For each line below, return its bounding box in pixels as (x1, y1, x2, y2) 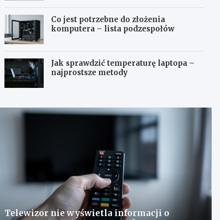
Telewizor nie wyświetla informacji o (4, 207, 170, 219)
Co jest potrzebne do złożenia (51, 15, 165, 24)
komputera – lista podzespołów (51, 24, 175, 33)
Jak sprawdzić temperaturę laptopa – (51, 58, 195, 68)
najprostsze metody (51, 68, 128, 77)
